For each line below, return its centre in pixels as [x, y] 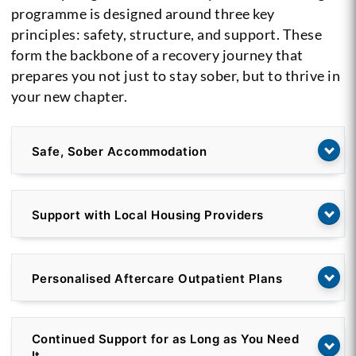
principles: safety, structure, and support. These [166, 34]
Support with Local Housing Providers [147, 215]
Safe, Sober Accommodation [119, 152]
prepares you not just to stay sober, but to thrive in [176, 75]
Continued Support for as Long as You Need [165, 339]
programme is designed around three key [143, 13]
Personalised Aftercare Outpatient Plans [157, 279]
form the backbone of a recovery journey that [157, 54]
